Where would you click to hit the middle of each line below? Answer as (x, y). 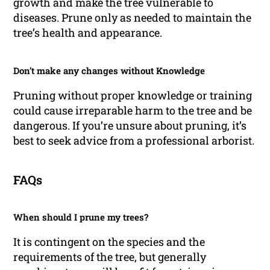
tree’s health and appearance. (88, 32)
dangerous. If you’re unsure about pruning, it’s (130, 125)
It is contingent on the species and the (109, 241)
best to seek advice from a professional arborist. (134, 140)
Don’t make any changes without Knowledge (109, 70)
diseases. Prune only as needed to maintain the (133, 17)
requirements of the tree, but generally (110, 256)
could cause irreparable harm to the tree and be (133, 110)
